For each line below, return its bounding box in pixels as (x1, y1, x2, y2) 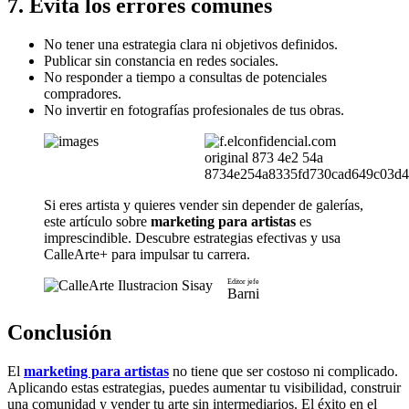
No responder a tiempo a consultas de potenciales (44, 69, 327, 85)
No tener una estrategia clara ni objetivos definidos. (44, 37, 338, 52)
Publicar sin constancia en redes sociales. (44, 53, 278, 68)
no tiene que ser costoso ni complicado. (169, 362, 398, 379)
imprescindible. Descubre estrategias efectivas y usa (44, 230, 341, 246)
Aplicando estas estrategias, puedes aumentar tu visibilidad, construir (7, 379, 401, 395)
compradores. (44, 86, 121, 101)
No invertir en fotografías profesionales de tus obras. (44, 102, 344, 118)
